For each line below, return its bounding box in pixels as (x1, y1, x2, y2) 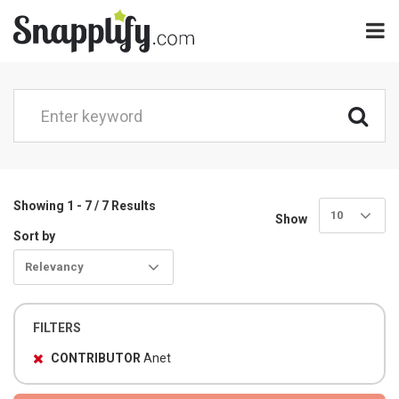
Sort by (13, 229, 55, 243)
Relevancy (25, 260, 84, 273)
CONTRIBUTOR (51, 351, 143, 365)
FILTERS (33, 321, 81, 335)
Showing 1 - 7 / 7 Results (13, 199, 156, 213)
